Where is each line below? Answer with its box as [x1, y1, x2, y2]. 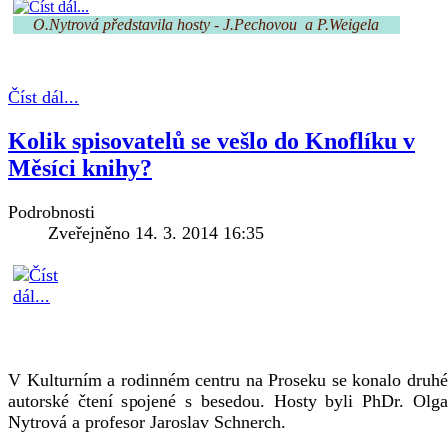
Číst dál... [8, 87, 79, 107]
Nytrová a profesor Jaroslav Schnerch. [8, 411, 291, 432]
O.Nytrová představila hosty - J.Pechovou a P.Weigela [33, 16, 380, 33]
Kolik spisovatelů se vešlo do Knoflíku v [8, 127, 415, 154]
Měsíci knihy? [8, 154, 152, 181]
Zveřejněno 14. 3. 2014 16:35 [48, 222, 264, 243]
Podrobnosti [8, 201, 95, 222]
